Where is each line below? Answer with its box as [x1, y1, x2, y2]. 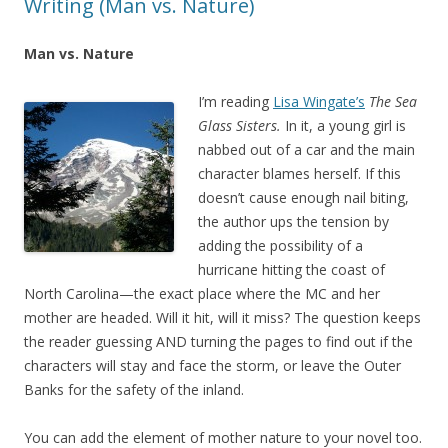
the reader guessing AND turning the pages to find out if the [24, 332, 413, 352]
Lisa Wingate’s [273, 92, 365, 112]
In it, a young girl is [281, 116, 406, 136]
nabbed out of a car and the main [198, 140, 415, 160]
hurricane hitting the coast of [198, 260, 385, 280]
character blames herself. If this [198, 164, 401, 184]
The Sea [369, 92, 417, 112]
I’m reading [198, 92, 273, 112]
